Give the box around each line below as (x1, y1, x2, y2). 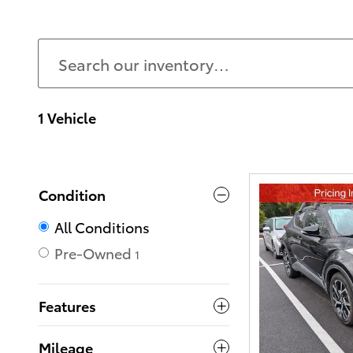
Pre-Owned (54, 243, 132, 262)
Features (39, 295, 96, 315)
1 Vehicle (38, 107, 96, 127)
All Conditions (54, 217, 150, 236)
